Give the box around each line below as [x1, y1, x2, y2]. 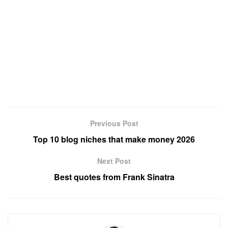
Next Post [97, 155, 131, 166]
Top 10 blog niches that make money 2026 [33, 133, 195, 145]
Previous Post [90, 118, 138, 128]
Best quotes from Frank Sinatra [53, 170, 175, 183]
